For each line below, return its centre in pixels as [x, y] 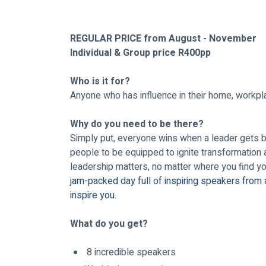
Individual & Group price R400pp [142, 53]
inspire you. [93, 196]
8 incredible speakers [131, 253]
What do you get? [109, 224]
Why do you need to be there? [137, 124]
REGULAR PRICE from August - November [164, 39]
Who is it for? [101, 82]
